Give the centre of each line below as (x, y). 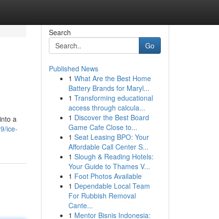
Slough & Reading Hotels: (114, 156)
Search (60, 32)
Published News (73, 68)
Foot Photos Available (108, 176)
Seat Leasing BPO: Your (111, 137)
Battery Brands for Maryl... (109, 88)
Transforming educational (113, 98)
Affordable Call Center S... (108, 147)
